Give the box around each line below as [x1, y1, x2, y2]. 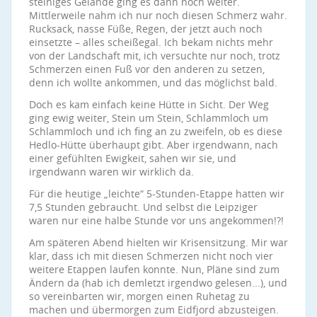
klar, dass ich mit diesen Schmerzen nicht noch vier [29, 249, 273, 263]
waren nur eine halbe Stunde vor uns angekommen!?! [29, 214, 284, 227]
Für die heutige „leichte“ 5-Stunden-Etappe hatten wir [29, 187, 284, 200]
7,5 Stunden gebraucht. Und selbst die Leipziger [29, 200, 258, 214]
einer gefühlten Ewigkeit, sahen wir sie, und [29, 151, 236, 165]
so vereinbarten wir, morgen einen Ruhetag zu [29, 289, 250, 303]
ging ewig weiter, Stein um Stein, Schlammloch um [29, 111, 268, 125]
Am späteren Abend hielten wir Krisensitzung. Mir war [29, 236, 288, 249]
